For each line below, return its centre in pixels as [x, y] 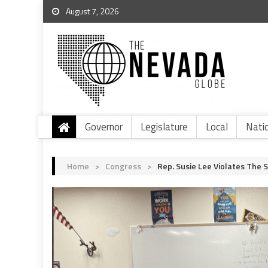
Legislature [164, 127]
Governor [104, 127]
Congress [123, 166]
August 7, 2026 [92, 11]
